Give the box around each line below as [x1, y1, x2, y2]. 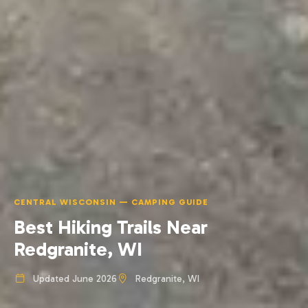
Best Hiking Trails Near [14, 216, 208, 239]
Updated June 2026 [30, 273, 117, 285]
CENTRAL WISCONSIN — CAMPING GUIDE [14, 197, 208, 207]
